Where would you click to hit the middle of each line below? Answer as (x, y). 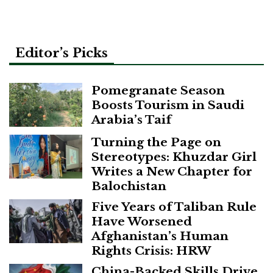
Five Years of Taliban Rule (174, 206)
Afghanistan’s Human (160, 236)
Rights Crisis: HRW (151, 250)
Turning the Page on (156, 142)
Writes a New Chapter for (172, 171)
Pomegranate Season (158, 90)
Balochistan (129, 186)
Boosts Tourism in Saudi (168, 105)
